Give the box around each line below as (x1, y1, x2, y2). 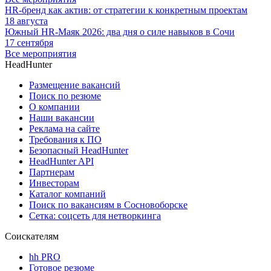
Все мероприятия (5, 48, 76, 59)
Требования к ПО (29, 134, 102, 145)
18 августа (5, 16, 48, 27)
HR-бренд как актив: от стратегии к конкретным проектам (5, 5, 247, 16)
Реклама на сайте (29, 123, 100, 134)
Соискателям (5, 231, 59, 242)
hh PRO (29, 252, 60, 263)
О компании (29, 102, 80, 113)
